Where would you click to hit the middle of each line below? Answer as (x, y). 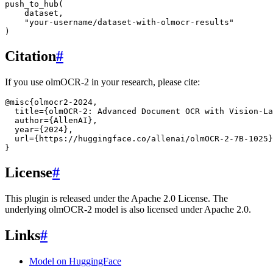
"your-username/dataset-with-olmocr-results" (129, 23)
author (29, 121)
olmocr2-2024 (63, 102)
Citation (30, 56)
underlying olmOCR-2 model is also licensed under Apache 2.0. (128, 209)
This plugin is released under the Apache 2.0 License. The (116, 198)
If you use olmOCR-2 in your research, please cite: (102, 82)
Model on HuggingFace (75, 261)
